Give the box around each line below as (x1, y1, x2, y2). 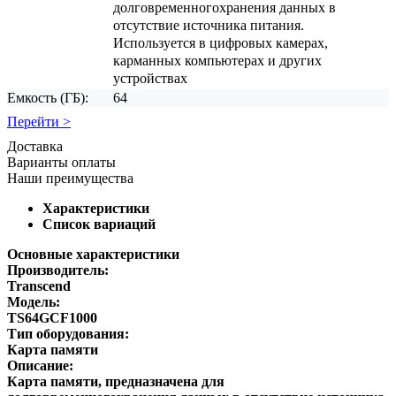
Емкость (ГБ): (7, 89, 88, 105)
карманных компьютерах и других (113, 52, 322, 68)
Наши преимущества (7, 170, 133, 186)
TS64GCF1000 (7, 309, 97, 325)
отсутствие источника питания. (113, 17, 304, 33)
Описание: (7, 357, 73, 373)
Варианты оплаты (7, 154, 116, 170)
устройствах (113, 70, 187, 86)
